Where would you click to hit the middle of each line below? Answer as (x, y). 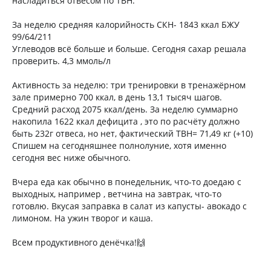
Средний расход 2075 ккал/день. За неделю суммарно (125, 109)
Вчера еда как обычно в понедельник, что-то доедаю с (127, 182)
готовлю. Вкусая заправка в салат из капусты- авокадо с (129, 206)
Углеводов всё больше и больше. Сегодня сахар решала (129, 49)
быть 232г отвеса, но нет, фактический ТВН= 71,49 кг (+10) (132, 133)
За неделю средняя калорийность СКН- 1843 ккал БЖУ (126, 24)
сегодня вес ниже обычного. (71, 158)
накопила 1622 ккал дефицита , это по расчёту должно (126, 121)
